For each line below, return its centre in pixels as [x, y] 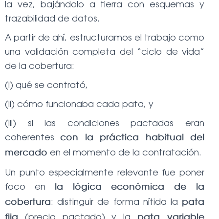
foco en [30, 186]
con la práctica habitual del [132, 138]
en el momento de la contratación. [124, 152]
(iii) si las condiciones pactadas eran [105, 123]
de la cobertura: [40, 66]
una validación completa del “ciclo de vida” [105, 52]
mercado [26, 153]
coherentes [33, 137]
